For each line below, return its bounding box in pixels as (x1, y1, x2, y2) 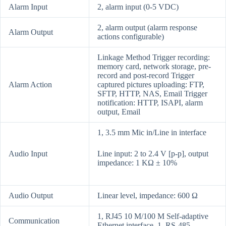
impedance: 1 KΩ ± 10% (97, 158, 177, 167)
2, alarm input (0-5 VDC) (97, 3, 179, 12)
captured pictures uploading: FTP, (97, 80, 204, 89)
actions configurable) (97, 32, 164, 41)
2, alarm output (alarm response (97, 23, 197, 32)
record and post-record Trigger (97, 71, 194, 80)
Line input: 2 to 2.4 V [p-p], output (97, 149, 208, 158)
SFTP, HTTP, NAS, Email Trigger (97, 89, 207, 98)
